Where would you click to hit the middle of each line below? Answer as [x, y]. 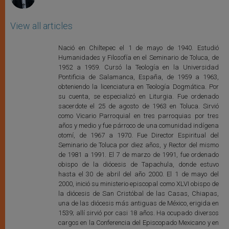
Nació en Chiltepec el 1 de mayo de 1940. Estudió [138, 48]
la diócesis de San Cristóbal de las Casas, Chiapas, [138, 194]
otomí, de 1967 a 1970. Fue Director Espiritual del [138, 135]
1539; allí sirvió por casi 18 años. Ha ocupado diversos [138, 213]
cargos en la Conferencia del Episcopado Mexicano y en [138, 223]
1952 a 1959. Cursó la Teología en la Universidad [138, 67]
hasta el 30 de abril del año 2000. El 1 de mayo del [138, 174]
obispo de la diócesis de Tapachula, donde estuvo [138, 165]
